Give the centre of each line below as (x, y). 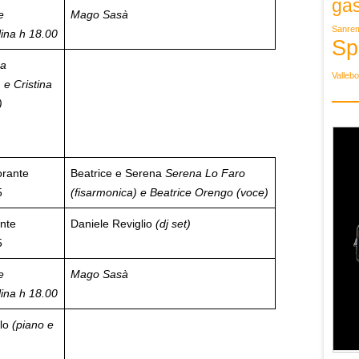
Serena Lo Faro (205, 173)
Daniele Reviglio (113, 224)
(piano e (33, 325)
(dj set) (173, 224)
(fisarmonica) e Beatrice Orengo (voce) (169, 192)
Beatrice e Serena (118, 173)
